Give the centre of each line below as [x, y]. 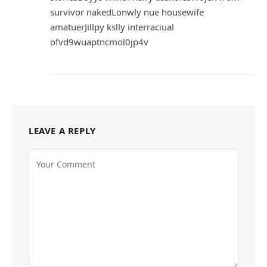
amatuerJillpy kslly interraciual [112, 27]
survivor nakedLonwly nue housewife [127, 12]
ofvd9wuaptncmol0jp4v [99, 41]
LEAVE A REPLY [62, 130]
